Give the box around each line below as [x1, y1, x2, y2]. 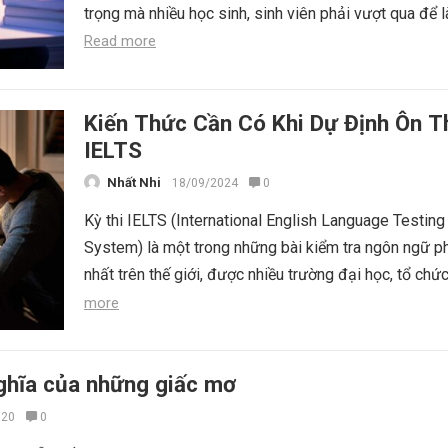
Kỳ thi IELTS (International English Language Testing [84, 211, 445, 230]
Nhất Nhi [107, 175, 161, 190]
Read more [84, 32, 156, 50]
